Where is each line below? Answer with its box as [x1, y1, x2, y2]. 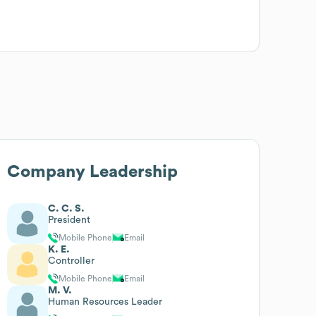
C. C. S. [48, 203, 85, 214]
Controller [48, 255, 95, 266]
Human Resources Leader [48, 296, 163, 307]
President [48, 214, 91, 225]
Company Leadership [7, 163, 178, 181]
